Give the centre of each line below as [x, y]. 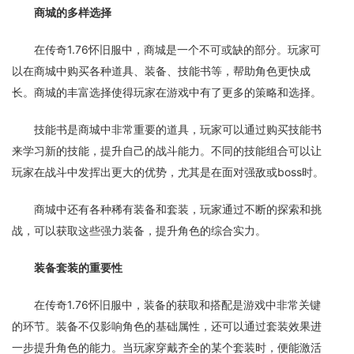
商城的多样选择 [73, 12]
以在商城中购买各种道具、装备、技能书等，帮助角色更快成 [161, 71]
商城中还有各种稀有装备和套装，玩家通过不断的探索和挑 [178, 209]
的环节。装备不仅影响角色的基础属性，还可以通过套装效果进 [167, 326]
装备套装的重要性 [78, 267]
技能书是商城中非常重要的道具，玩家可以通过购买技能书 [178, 129]
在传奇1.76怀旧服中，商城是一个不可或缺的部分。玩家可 [177, 49]
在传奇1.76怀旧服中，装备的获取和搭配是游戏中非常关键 [177, 305]
